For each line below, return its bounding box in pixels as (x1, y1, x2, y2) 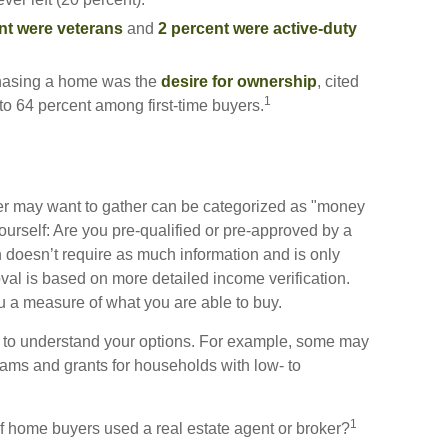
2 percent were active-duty (158, 20, 357, 37)
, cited (317, 73, 359, 90)
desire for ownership (161, 73, 317, 90)
